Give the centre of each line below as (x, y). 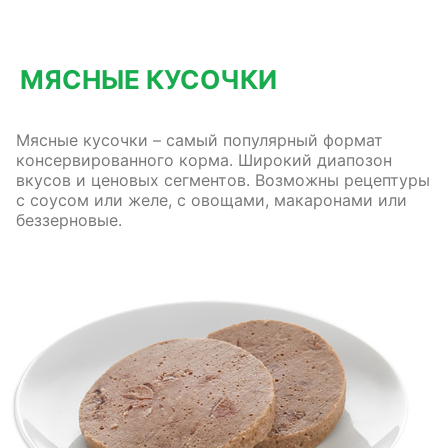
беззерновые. (69, 220)
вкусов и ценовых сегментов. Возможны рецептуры (223, 180)
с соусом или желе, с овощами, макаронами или (211, 200)
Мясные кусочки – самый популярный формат (199, 140)
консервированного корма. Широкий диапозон (204, 160)
